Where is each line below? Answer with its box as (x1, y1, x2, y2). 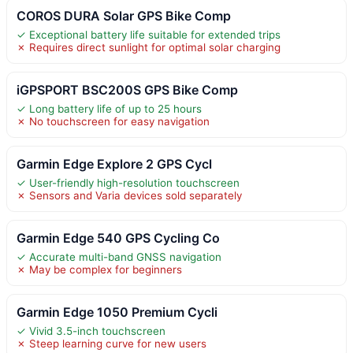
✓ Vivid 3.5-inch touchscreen (17, 324, 165, 337)
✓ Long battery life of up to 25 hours (17, 102, 202, 115)
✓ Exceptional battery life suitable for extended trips (17, 28, 281, 41)
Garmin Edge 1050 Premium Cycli (17, 303, 217, 320)
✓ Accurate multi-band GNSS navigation (17, 250, 221, 263)
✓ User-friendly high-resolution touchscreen (17, 176, 240, 189)
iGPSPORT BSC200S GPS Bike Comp (17, 81, 238, 98)
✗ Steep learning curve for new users (17, 336, 206, 350)
